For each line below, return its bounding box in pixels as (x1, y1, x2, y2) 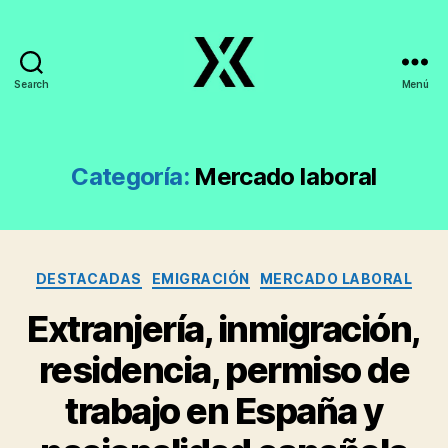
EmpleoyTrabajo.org (223, 90, 392, 112)
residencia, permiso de (38, 347, 410, 392)
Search (14, 78, 49, 90)
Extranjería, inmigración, (27, 306, 421, 351)
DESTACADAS (35, 270, 142, 287)
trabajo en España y (65, 388, 383, 433)
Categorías (223, 264, 312, 285)
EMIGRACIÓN (151, 270, 250, 287)
